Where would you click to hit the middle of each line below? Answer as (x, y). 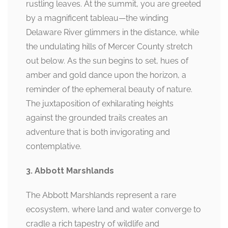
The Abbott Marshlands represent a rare (101, 195)
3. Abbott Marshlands (70, 171)
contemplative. (54, 146)
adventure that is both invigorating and (98, 132)
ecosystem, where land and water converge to (113, 209)
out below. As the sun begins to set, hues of (107, 61)
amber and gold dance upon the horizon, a (106, 75)
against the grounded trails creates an (97, 118)
